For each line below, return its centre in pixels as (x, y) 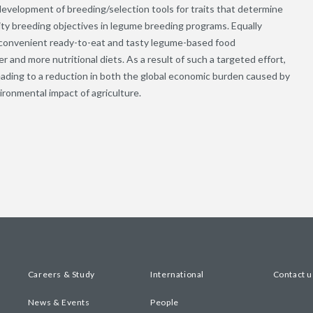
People (165, 302)
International (177, 274)
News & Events (59, 302)
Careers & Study (61, 274)
